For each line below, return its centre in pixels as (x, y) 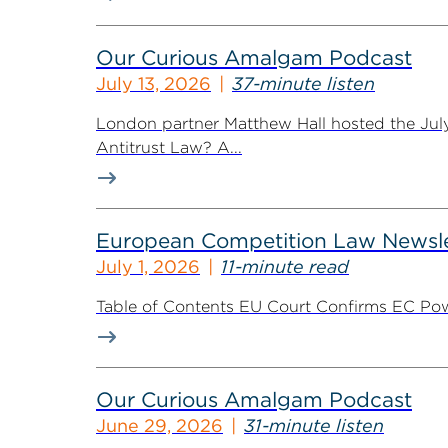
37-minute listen (303, 83)
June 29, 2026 (159, 425)
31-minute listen (314, 425)
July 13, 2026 (153, 83)
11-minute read (285, 266)
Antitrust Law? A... (169, 147)
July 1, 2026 (148, 266)
